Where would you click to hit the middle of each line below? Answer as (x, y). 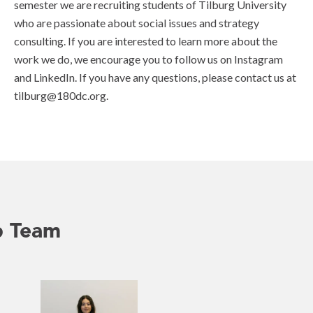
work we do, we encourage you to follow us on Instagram (148, 59)
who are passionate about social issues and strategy (137, 23)
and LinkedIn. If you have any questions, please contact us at (155, 77)
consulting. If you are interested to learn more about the (146, 41)
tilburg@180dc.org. (61, 95)
